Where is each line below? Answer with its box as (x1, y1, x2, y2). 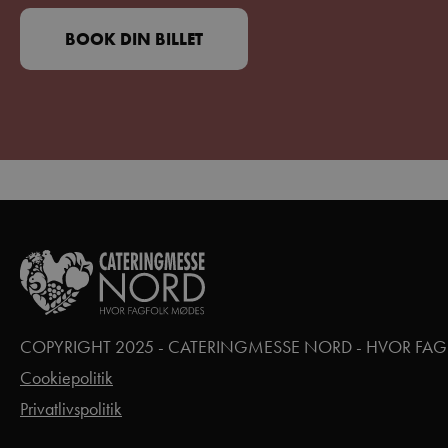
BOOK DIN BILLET (65, 27, 203, 50)
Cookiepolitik (20, 366, 113, 390)
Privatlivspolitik (20, 397, 122, 421)
